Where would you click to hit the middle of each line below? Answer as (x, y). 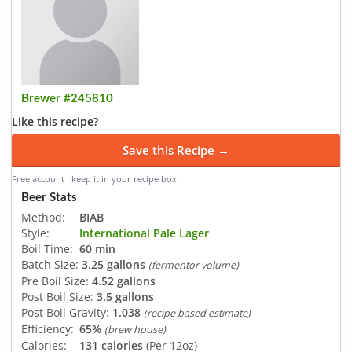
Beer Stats (49, 197)
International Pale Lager (144, 233)
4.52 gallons (124, 280)
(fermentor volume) (194, 265)
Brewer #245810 (67, 99)
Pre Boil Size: (55, 280)
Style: (35, 233)
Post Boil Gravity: (65, 312)
